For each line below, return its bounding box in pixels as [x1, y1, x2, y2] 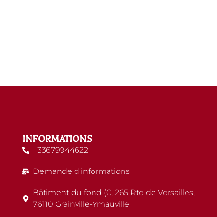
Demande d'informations [33, 167, 130, 176]
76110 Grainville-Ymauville [33, 200, 130, 209]
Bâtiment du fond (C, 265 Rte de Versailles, [33, 188, 195, 198]
